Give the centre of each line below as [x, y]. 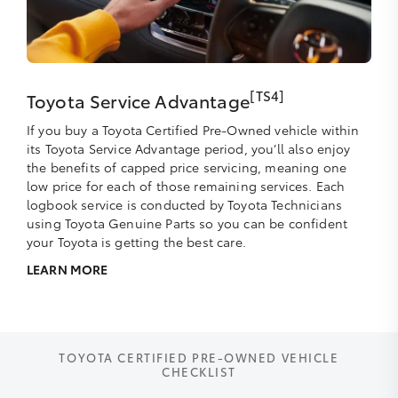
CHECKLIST [199, 371]
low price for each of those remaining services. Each [186, 185]
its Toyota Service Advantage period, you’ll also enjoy [189, 148]
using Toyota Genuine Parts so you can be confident [187, 223]
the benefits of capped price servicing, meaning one [187, 167]
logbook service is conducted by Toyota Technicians [185, 204]
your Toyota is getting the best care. [136, 241]
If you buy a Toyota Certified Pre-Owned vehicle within [193, 129]
